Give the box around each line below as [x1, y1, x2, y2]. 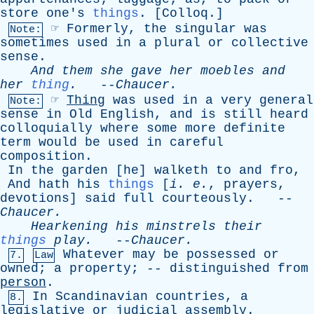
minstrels [146, 219, 216, 233]
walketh [154, 163, 208, 177]
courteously [162, 191, 247, 205]
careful [170, 135, 224, 149]
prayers [224, 177, 278, 191]
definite [224, 121, 285, 135]
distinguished [170, 261, 270, 275]
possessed [186, 247, 256, 261]
